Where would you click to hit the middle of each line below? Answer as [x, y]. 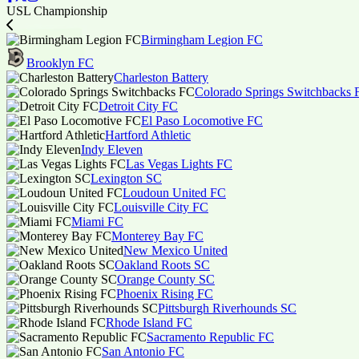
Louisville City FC [161, 207]
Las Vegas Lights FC [179, 164]
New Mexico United [175, 250]
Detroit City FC [138, 106]
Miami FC [97, 222]
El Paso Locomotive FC [202, 121]
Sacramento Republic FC [210, 337]
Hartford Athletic [148, 135]
